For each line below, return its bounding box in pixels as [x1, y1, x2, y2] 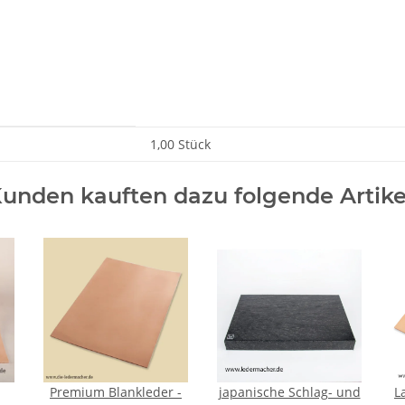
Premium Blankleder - [50, 383, 182, 401]
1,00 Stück [150, 136, 211, 154]
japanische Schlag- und [218, 383, 361, 401]
